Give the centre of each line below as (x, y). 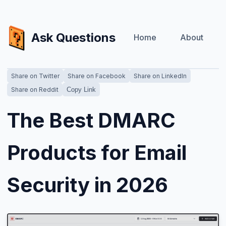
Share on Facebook (97, 76)
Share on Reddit (35, 90)
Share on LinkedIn (160, 76)
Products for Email (97, 153)
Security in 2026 (88, 185)
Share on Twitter (35, 76)
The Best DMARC (91, 121)
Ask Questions (73, 37)
